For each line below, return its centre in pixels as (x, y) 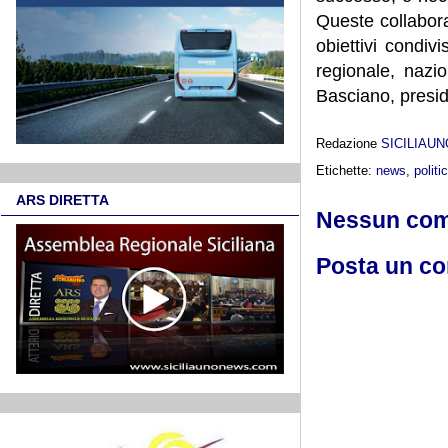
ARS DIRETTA (62, 200)
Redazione (348, 143)
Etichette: (346, 170)
